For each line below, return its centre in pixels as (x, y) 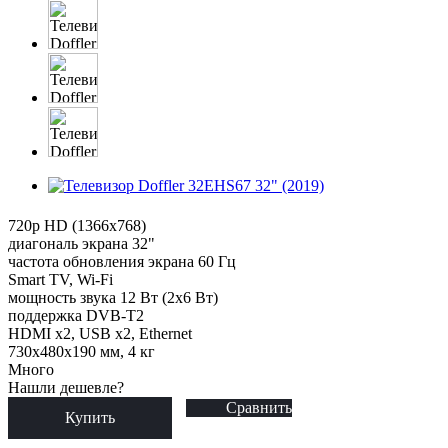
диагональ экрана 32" (81, 243)
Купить (90, 417)
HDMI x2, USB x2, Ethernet (100, 333)
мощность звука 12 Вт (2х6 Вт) (113, 297)
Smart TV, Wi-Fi (60, 279)
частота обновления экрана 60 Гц (122, 261)
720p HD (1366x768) (77, 225)
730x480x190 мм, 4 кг (81, 351)
